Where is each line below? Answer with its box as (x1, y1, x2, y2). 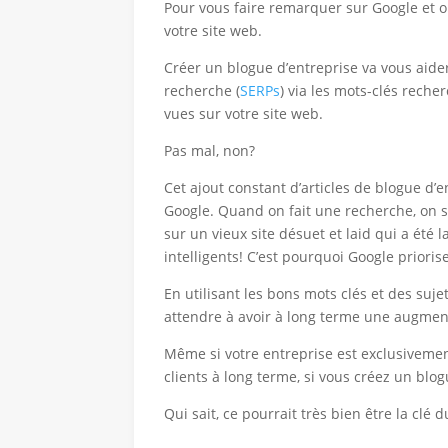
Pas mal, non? (164, 141, 256, 161)
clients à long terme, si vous (164, 367, 355, 387)
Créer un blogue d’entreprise (164, 58, 359, 78)
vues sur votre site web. (164, 104, 324, 124)
